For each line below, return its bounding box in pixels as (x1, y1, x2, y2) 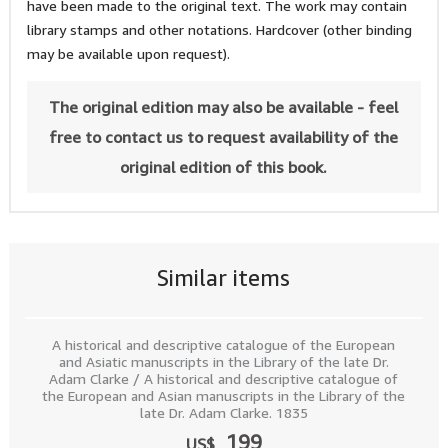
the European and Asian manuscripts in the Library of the (42, 387, 406, 404)
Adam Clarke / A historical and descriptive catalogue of (49, 370, 399, 387)
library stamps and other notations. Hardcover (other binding (26, 21, 412, 38)
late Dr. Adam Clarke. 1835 (139, 404, 308, 421)
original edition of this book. (120, 157, 328, 177)
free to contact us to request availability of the (49, 127, 399, 147)
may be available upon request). (26, 45, 230, 62)
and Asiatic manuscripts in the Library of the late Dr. (58, 353, 389, 370)
